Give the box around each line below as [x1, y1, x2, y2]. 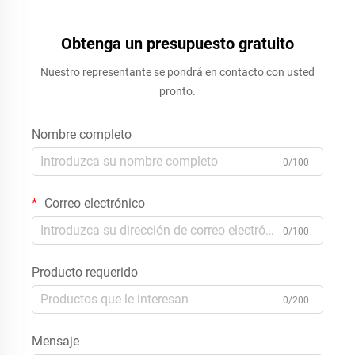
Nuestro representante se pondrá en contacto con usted [40, 65, 315, 78]
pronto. [159, 84, 196, 97]
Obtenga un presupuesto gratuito [61, 33, 294, 53]
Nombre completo [32, 126, 132, 142]
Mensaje [32, 333, 79, 349]
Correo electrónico [41, 195, 145, 211]
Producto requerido [32, 264, 138, 280]
